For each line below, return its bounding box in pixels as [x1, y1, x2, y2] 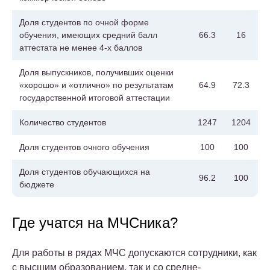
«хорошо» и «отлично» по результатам [19, 80, 174, 90]
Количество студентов [19, 117, 106, 127]
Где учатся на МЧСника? [12, 214, 178, 231]
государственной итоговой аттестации [19, 92, 170, 102]
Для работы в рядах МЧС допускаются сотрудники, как [12, 247, 257, 258]
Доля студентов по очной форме [19, 17, 149, 27]
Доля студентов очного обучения [19, 142, 149, 152]
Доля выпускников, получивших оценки [19, 67, 174, 77]
